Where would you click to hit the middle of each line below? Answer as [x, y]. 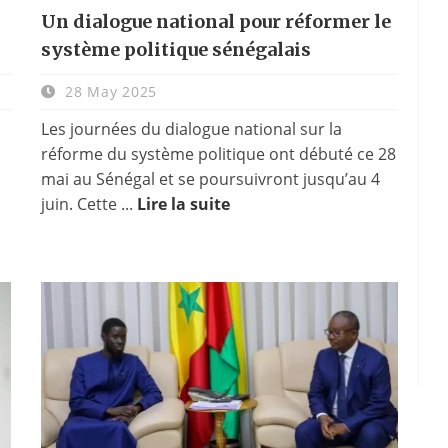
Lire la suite [183, 203]
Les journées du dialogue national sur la [191, 128]
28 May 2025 [108, 91]
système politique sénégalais [175, 49]
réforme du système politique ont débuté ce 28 [218, 153]
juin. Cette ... [88, 203]
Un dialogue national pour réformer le [215, 21]
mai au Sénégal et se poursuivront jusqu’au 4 [210, 178]
